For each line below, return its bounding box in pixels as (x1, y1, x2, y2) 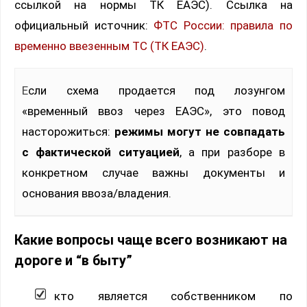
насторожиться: (22, 125, 114, 139)
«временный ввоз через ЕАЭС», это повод (22, 104, 285, 119)
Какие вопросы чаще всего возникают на (14, 232, 287, 249)
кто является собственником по (54, 289, 293, 304)
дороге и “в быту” (14, 253, 132, 269)
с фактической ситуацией (22, 145, 180, 160)
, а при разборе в (179, 145, 286, 160)
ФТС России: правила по (153, 19, 293, 33)
